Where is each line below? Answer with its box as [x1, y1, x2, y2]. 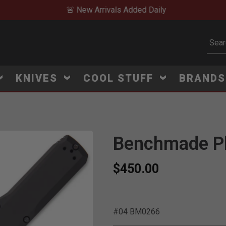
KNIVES [15, 72, 61, 84]
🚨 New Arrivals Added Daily [63, 5, 163, 15]
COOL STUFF [83, 72, 157, 84]
